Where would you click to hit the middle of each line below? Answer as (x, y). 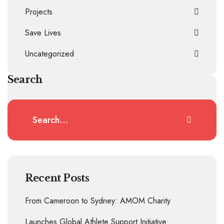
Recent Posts (57, 178)
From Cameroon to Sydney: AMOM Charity (98, 200)
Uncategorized (49, 53)
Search (25, 79)
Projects (39, 11)
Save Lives (43, 32)
